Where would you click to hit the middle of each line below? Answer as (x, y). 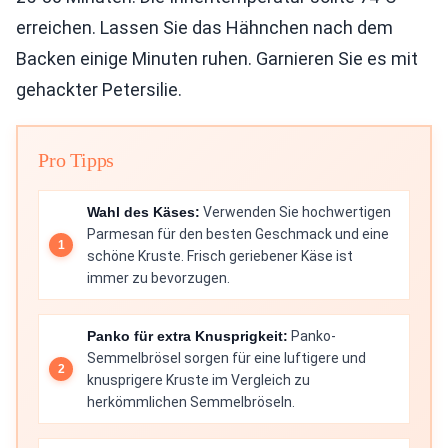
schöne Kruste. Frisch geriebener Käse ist (220, 256)
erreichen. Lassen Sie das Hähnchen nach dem (204, 27)
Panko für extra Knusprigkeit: (187, 336)
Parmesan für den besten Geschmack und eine (238, 234)
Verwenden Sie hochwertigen (295, 212)
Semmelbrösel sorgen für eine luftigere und (226, 358)
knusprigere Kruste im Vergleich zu (198, 380)
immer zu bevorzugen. (158, 278)
